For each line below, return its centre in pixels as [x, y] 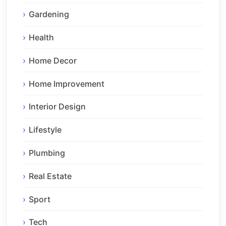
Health [41, 38]
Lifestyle [45, 130]
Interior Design [57, 107]
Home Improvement [67, 83]
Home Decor [53, 60]
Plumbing [47, 153]
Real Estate [50, 176]
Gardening [49, 14]
